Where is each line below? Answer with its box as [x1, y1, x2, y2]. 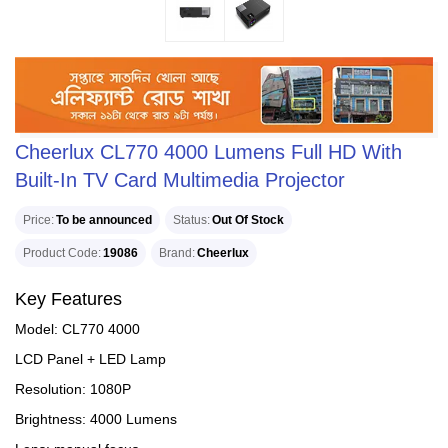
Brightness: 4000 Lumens [15, 411, 177, 427]
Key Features [15, 289, 122, 309]
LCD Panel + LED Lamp [15, 351, 166, 367]
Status [173, 213, 207, 227]
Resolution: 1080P [15, 381, 131, 397]
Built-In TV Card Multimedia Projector [15, 169, 345, 191]
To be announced [56, 213, 152, 227]
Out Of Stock [212, 213, 284, 227]
